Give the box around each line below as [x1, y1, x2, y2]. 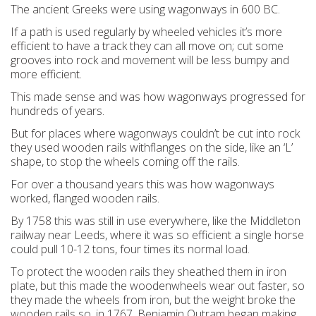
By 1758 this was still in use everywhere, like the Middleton [11, 213, 300, 229]
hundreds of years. [11, 103, 104, 119]
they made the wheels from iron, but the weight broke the [11, 292, 296, 308]
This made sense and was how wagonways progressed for [11, 89, 305, 104]
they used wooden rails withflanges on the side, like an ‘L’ [11, 140, 293, 155]
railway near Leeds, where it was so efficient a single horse [11, 227, 304, 243]
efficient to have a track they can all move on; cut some [11, 38, 284, 54]
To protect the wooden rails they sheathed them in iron [11, 264, 286, 279]
